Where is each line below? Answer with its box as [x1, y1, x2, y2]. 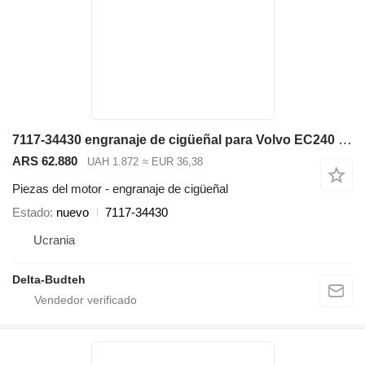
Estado [12, 205, 50, 220]
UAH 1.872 [87, 155, 139, 168]
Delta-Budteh [12, 273, 86, 287]
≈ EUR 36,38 [142, 155, 203, 168]
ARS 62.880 [12, 153, 77, 168]
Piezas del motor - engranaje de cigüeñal [12, 182, 228, 196]
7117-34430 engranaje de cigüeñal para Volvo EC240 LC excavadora [338, 131, 352, 147]
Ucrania [33, 233, 75, 248]
